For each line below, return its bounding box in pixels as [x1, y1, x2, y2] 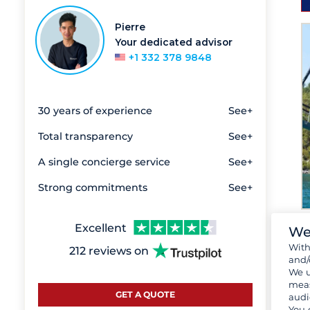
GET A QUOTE [116, 289, 175, 300]
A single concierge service [38, 155, 170, 168]
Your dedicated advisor [115, 36, 232, 48]
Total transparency [38, 129, 133, 143]
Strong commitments [38, 181, 147, 194]
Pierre [115, 21, 145, 33]
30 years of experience [38, 104, 152, 117]
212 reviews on [69, 244, 149, 258]
